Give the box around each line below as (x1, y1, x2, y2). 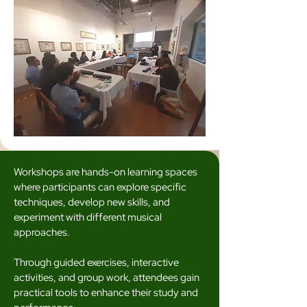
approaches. (14, 225, 70, 239)
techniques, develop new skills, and (14, 195, 170, 209)
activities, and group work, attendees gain (14, 271, 199, 284)
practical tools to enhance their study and (14, 286, 198, 299)
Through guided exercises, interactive (14, 256, 179, 269)
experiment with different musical (14, 210, 162, 224)
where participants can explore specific (14, 180, 186, 194)
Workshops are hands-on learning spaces (14, 165, 197, 179)
